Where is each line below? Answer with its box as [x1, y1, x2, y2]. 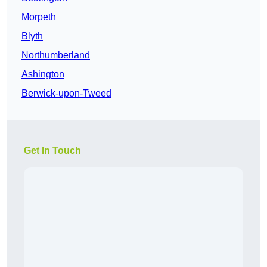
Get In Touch [24, 145, 81, 156]
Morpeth [21, 12, 56, 23]
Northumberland [21, 50, 90, 61]
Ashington [21, 69, 64, 80]
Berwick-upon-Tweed [21, 88, 111, 99]
